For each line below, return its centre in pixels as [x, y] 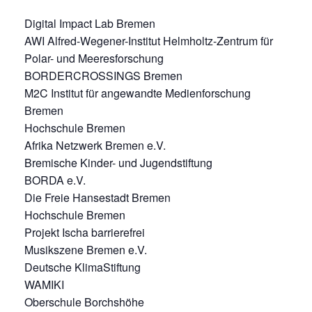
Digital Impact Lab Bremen [90, 23]
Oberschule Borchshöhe [84, 302]
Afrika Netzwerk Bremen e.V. [95, 145]
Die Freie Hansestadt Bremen [97, 197]
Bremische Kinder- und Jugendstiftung [118, 162]
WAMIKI [44, 284]
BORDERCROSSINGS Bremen [103, 75]
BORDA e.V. [55, 180]
